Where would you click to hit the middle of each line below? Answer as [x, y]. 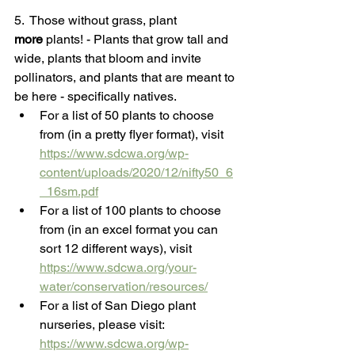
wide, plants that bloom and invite [109, 59]
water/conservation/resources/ [124, 287]
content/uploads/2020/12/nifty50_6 [136, 173]
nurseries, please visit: [103, 325]
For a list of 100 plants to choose [132, 211]
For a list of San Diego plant [119, 306]
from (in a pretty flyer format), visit [133, 135]
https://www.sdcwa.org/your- [118, 268]
